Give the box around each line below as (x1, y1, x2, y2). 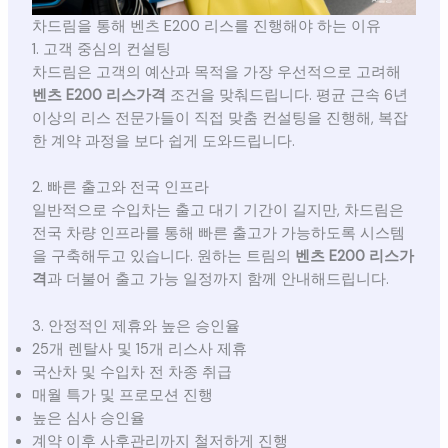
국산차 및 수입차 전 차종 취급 (31, 362, 232, 382)
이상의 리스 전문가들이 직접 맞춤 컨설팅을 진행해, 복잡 (31, 109, 408, 129)
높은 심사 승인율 (31, 408, 145, 428)
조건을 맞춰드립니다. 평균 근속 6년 (165, 86, 408, 106)
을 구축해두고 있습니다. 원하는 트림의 (31, 247, 295, 267)
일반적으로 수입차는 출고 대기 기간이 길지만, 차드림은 (31, 201, 404, 221)
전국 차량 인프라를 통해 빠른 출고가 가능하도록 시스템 (31, 224, 405, 244)
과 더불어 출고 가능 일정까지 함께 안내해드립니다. (46, 270, 389, 290)
